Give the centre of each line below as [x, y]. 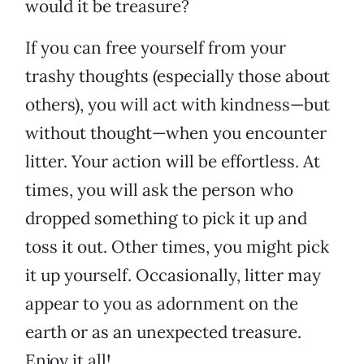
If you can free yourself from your [156, 48]
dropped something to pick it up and [166, 219]
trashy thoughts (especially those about [178, 76]
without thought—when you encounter [176, 133]
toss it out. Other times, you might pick [177, 247]
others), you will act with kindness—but [178, 105]
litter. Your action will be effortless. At [173, 162]
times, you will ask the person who [159, 190]
